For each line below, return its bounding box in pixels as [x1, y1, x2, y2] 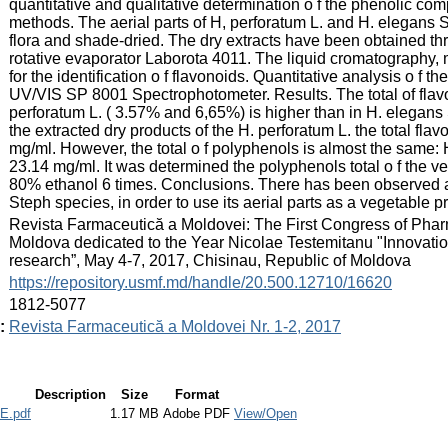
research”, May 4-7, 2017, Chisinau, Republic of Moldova [9, 251, 411, 269]
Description [35, 386, 106, 402]
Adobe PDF [163, 405, 230, 421]
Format [174, 386, 219, 402]
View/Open [234, 405, 297, 421]
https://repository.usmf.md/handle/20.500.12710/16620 [9, 273, 392, 291]
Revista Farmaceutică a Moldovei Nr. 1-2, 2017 [9, 317, 341, 335]
